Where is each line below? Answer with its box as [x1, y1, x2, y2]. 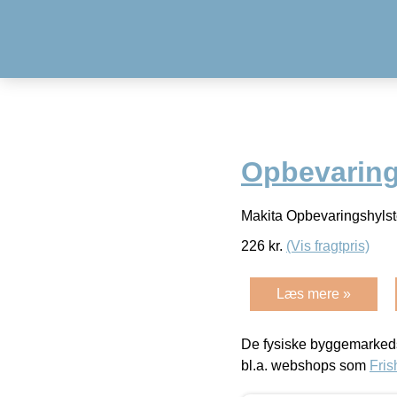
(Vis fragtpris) [286, 237, 370, 253]
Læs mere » [276, 285, 351, 301]
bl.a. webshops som [241, 357, 370, 373]
